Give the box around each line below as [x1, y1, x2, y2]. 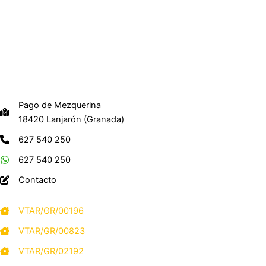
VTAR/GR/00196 [18, 205, 84, 216]
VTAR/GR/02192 [18, 245, 84, 256]
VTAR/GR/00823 [18, 225, 85, 236]
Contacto [18, 174, 56, 185]
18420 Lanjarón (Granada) [18, 113, 124, 125]
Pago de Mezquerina [18, 99, 101, 110]
